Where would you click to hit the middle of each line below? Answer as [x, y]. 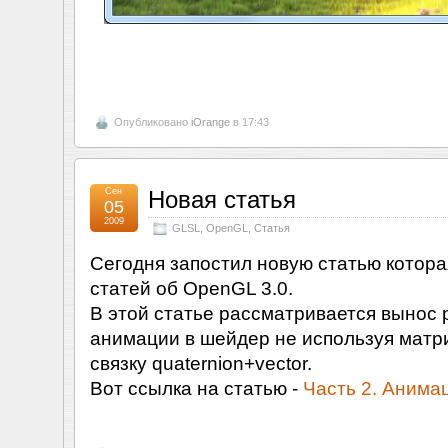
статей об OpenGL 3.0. [191, 288]
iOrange [210, 122]
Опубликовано [152, 122]
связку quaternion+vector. [200, 363]
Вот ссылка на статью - [196, 388]
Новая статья [221, 200]
